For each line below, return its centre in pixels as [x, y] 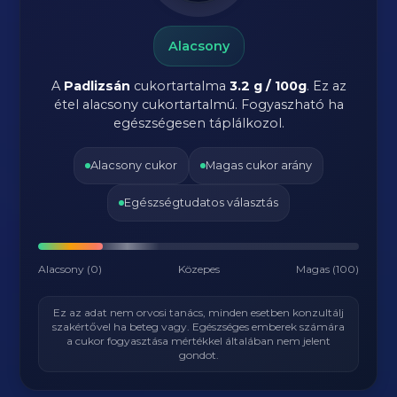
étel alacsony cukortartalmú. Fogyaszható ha [198, 105]
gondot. [198, 355]
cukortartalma [179, 86]
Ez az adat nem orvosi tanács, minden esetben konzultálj [198, 312]
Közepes [199, 269]
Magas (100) [327, 269]
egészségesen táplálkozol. [198, 123]
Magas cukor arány [259, 165]
